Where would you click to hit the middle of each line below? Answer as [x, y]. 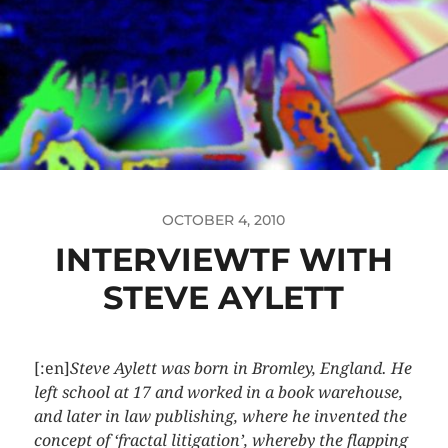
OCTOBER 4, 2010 [224, 219]
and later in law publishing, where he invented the [220, 416]
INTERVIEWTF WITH [223, 259]
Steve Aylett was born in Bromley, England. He [240, 368]
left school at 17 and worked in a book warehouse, [218, 392]
